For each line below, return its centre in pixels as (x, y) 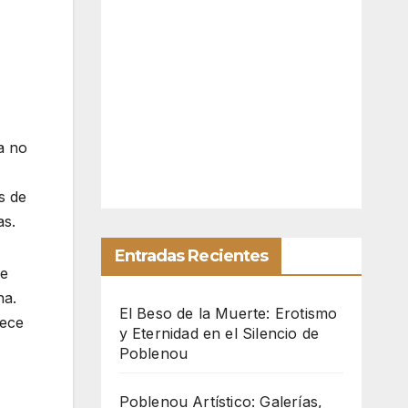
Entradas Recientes (191, 256)
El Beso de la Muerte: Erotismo (228, 313)
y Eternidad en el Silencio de (219, 333)
